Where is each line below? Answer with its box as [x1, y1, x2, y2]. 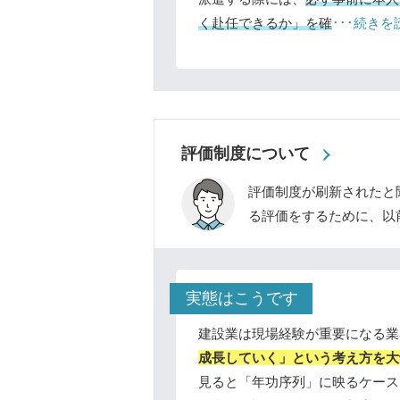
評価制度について [181, 145, 310, 162]
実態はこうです [186, 289, 298, 307]
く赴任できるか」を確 [198, 15, 332, 30]
